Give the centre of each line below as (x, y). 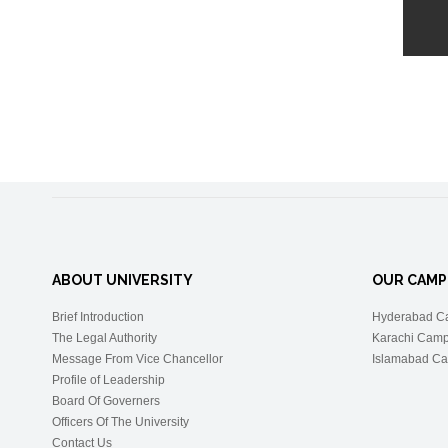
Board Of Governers (106, 401)
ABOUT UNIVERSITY (122, 280)
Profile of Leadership (108, 380)
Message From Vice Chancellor (137, 359)
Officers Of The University (120, 422)
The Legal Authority (104, 338)
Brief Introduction (98, 317)
